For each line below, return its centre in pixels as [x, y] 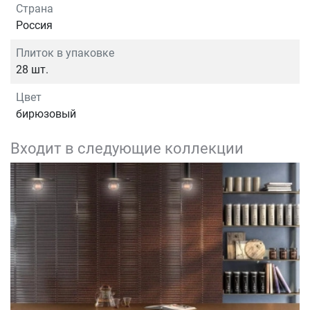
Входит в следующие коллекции [127, 148]
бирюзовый [46, 114]
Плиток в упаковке [65, 53]
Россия [34, 26]
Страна [35, 9]
